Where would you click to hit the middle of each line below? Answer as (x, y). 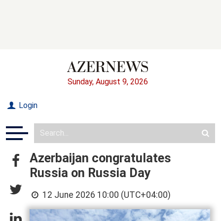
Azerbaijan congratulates (100, 158)
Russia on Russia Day (90, 173)
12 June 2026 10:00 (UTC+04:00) (106, 195)
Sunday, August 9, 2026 (108, 81)
